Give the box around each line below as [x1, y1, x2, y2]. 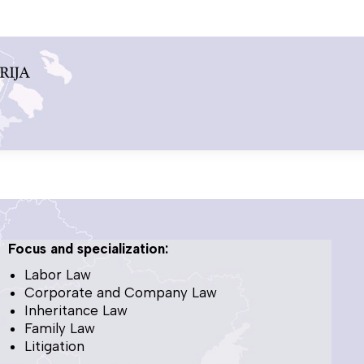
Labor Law [24, 266, 92, 283]
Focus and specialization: [8, 240, 169, 257]
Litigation [24, 337, 85, 354]
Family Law [24, 319, 96, 336]
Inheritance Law [24, 301, 128, 318]
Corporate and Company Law [24, 284, 218, 301]
